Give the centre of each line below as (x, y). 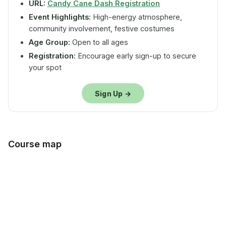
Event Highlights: (60, 17)
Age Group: (49, 42)
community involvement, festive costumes (102, 29)
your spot (45, 67)
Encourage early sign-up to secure (136, 56)
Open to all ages (99, 42)
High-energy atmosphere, (136, 17)
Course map (35, 144)
